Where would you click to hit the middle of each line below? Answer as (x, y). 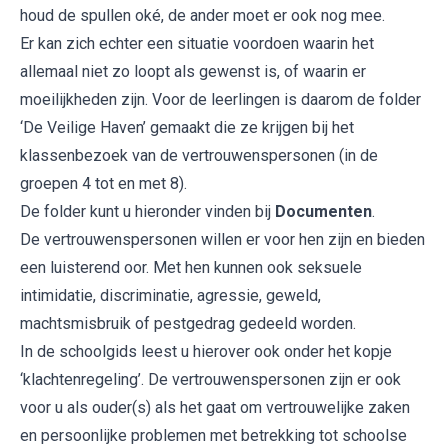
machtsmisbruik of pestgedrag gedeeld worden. (188, 323)
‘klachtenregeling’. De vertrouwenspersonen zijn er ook (210, 379)
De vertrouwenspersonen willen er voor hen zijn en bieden (222, 239)
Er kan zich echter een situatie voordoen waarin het (197, 43)
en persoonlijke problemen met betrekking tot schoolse (213, 435)
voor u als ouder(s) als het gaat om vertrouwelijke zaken (215, 407)
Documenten (323, 211)
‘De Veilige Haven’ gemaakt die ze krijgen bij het (187, 127)
